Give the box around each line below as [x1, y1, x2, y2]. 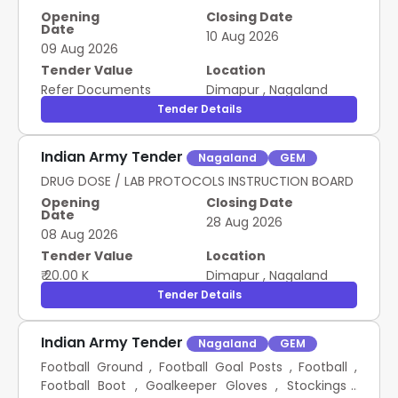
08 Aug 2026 [41, 226, 118, 243]
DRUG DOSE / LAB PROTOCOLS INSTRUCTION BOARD [41, 172, 354, 190]
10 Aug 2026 [205, 28, 279, 45]
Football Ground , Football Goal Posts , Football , [41, 358, 357, 376]
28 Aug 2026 [205, 213, 283, 231]
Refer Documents [41, 81, 151, 99]
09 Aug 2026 [41, 40, 118, 58]
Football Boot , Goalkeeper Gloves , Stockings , [41, 377, 357, 394]
